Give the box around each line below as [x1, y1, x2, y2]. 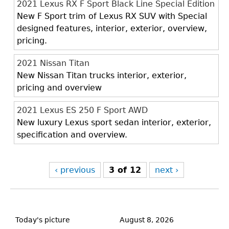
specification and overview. [17, 130, 127, 140]
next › [154, 165, 178, 175]
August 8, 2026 [120, 216, 174, 224]
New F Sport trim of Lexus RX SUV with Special [17, 11, 207, 21]
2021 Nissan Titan [17, 58, 89, 68]
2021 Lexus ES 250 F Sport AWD [17, 105, 148, 115]
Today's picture [15, 216, 70, 224]
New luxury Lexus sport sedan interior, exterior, [17, 118, 211, 127]
